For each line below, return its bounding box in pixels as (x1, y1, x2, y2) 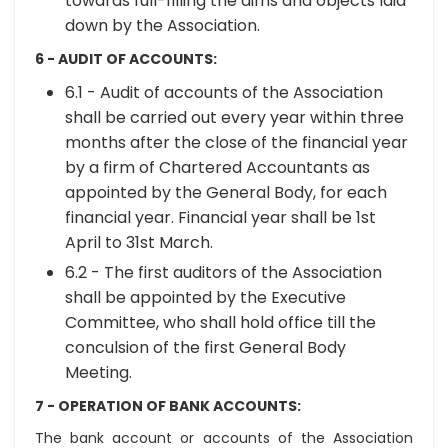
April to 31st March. (65, 231, 213, 254)
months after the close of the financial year (65, 131, 408, 154)
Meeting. (65, 361, 132, 384)
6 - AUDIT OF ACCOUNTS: (35, 49, 217, 69)
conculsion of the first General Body (65, 336, 346, 359)
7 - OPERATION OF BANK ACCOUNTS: (35, 396, 301, 416)
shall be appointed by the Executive (65, 286, 346, 309)
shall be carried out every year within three (65, 106, 404, 129)
